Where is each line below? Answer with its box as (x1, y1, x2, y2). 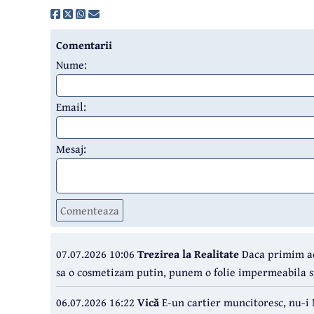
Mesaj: (56, 140, 86, 158)
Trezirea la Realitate (137, 245, 239, 263)
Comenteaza (60, 202, 119, 219)
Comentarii (56, 36, 112, 54)
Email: (56, 98, 86, 116)
